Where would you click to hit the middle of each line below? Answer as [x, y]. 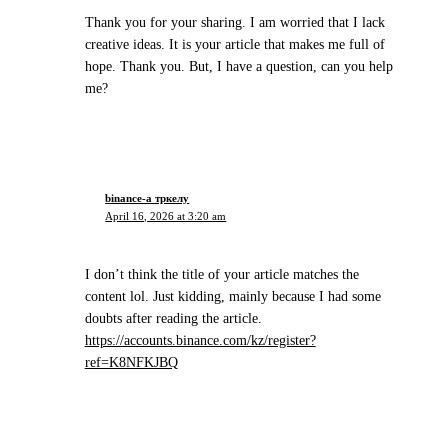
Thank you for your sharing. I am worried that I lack [234, 23]
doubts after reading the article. [173, 318]
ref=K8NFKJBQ [131, 362]
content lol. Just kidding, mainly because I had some [232, 296]
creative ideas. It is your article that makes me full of [234, 45]
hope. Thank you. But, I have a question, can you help [238, 67]
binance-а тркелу [147, 198]
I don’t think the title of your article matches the [221, 274]
